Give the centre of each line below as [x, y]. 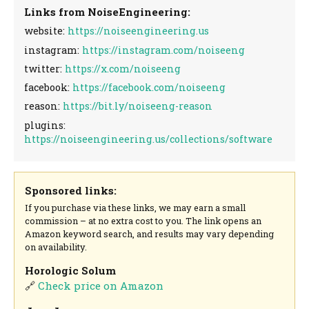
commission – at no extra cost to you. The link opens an [143, 220]
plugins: [45, 125]
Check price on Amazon [101, 285]
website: [46, 31]
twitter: [45, 68]
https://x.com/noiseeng [123, 68]
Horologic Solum [71, 270]
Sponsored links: [71, 191]
